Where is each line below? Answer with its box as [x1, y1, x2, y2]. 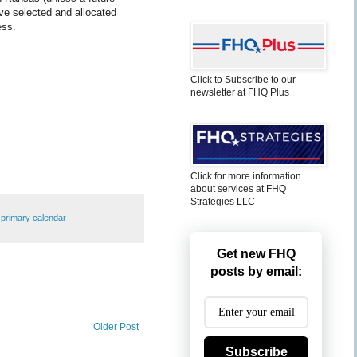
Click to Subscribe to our [190, 74, 296, 85]
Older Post [93, 320, 139, 332]
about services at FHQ [190, 183, 286, 194]
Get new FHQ [217, 247, 296, 261]
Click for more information [190, 171, 301, 182]
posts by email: [210, 265, 302, 278]
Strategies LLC [190, 196, 255, 207]
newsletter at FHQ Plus [190, 87, 289, 98]
